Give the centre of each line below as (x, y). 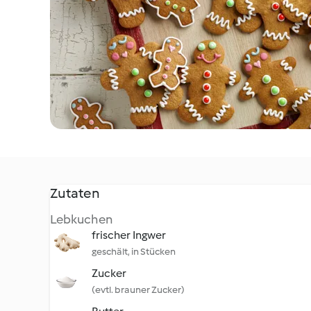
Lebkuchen (82, 219)
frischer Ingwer (129, 235)
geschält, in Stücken (134, 252)
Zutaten (75, 193)
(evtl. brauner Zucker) (138, 290)
